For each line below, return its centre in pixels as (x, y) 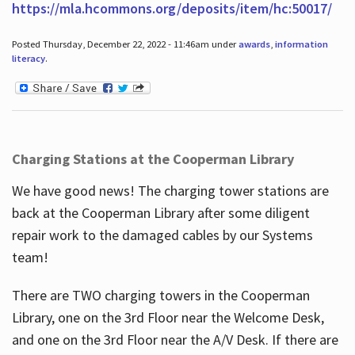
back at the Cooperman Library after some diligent (160, 212)
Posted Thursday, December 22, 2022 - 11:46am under (125, 44)
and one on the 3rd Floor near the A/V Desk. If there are (175, 339)
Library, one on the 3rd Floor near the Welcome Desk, (168, 317)
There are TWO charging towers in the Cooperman (160, 295)
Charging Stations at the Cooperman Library (153, 158)
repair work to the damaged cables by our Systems (162, 235)
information (301, 44)
